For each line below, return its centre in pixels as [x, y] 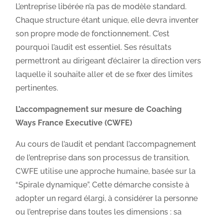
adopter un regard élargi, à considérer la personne [107, 198]
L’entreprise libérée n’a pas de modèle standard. [101, 6]
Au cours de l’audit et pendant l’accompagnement [106, 144]
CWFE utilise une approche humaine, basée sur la [106, 171]
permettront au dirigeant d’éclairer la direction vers [108, 61]
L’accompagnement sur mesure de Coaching [99, 109]
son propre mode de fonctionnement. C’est [93, 33]
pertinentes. [37, 88]
